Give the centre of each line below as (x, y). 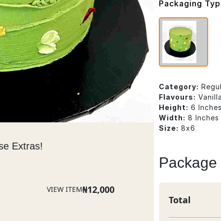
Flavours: (177, 97)
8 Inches (203, 118)
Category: (179, 87)
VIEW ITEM (65, 189)
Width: (172, 118)
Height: (174, 107)
